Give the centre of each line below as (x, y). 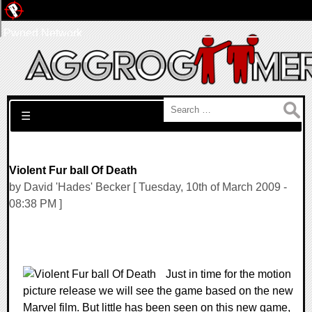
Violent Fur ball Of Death (73, 170)
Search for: (36, 106)
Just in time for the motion (228, 274)
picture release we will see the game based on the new (158, 291)
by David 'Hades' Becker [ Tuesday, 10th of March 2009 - (148, 187)
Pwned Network (43, 33)
